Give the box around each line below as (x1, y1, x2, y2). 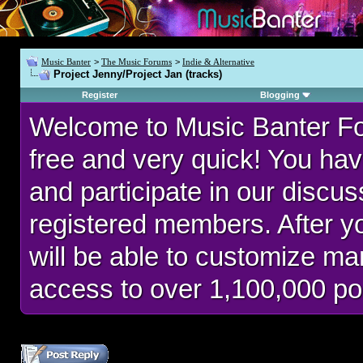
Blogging (260, 90, 300, 100)
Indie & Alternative (182, 57, 254, 66)
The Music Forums (101, 57, 172, 66)
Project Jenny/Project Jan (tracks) (53, 68, 222, 80)
